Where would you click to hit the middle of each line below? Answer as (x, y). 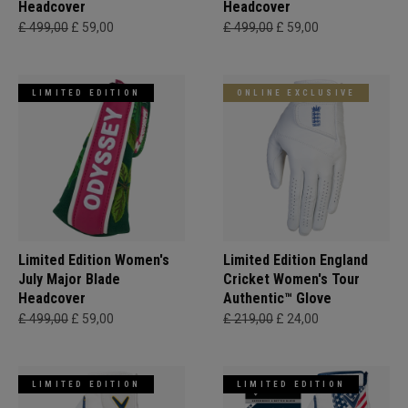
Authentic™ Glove (277, 298)
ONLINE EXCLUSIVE (296, 93)
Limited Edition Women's (94, 260)
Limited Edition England (296, 260)
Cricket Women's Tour (291, 279)
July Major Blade (69, 279)
